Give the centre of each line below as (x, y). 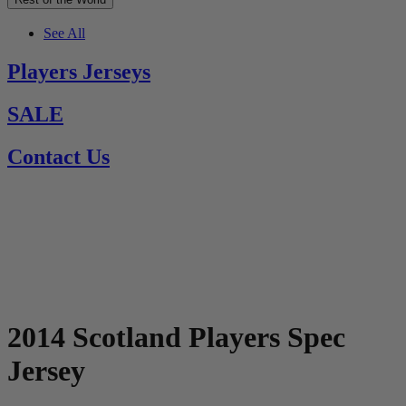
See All (64, 34)
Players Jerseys (79, 72)
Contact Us (58, 157)
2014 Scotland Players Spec (176, 338)
